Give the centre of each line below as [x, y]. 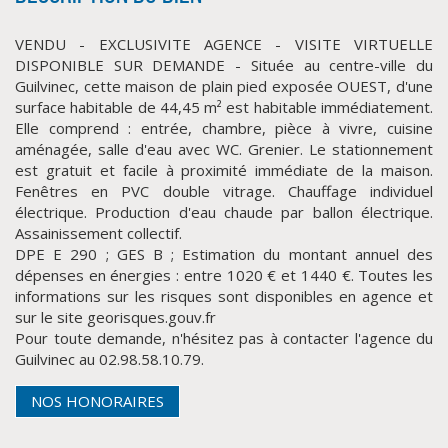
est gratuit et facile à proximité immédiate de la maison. [224, 170]
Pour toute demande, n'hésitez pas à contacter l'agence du [224, 338]
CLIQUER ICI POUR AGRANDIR [224, 221]
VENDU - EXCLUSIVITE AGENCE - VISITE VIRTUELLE [224, 44]
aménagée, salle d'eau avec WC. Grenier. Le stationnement [224, 149]
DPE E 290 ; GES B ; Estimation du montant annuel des [224, 254]
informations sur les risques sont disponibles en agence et [224, 296]
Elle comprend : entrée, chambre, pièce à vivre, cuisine [224, 128]
